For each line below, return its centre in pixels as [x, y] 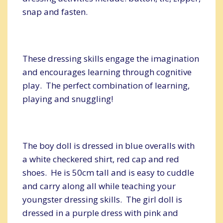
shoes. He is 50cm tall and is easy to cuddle [108, 172]
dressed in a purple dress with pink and [100, 213]
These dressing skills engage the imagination [111, 58]
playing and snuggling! [68, 99]
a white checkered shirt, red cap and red [101, 159]
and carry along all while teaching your [99, 186]
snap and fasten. [55, 11]
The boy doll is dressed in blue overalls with [109, 145]
